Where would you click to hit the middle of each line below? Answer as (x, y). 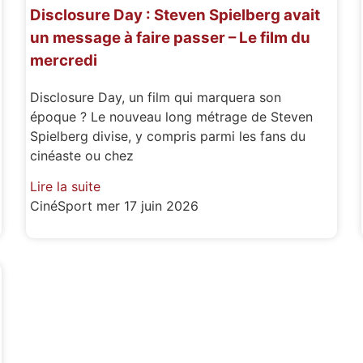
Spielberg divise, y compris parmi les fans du (168, 136)
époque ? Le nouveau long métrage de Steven (172, 116)
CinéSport (64, 205)
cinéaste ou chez (82, 155)
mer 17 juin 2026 (148, 205)
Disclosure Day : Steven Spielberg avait (175, 15)
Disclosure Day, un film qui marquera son (156, 97)
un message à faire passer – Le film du (171, 37)
